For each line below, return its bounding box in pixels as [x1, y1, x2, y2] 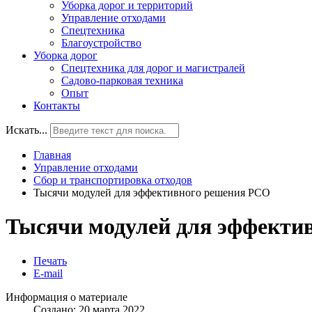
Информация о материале [6, 290, 127, 303]
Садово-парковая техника [61, 75, 183, 86]
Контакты [33, 100, 80, 111]
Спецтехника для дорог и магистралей [61, 62, 245, 74]
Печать [33, 254, 67, 267]
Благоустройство [61, 37, 141, 49]
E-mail [33, 267, 63, 279]
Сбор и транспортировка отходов [33, 174, 192, 186]
